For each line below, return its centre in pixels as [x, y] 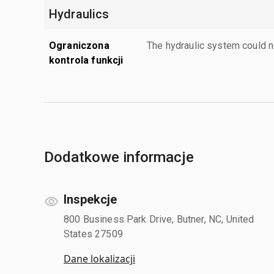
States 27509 [93, 234]
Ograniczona [79, 45]
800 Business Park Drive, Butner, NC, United [159, 219]
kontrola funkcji [86, 60]
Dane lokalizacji [99, 258]
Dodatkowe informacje [119, 157]
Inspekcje [90, 199]
